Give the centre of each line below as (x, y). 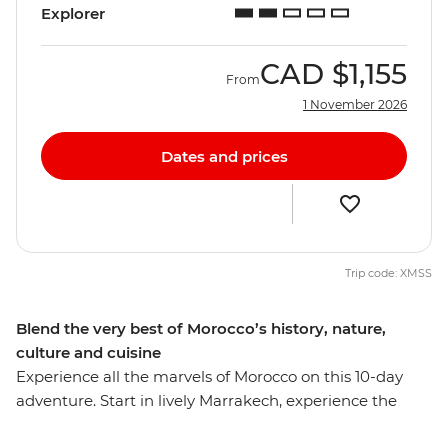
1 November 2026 (355, 105)
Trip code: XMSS (388, 273)
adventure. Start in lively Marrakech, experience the (206, 401)
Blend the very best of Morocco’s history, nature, (201, 329)
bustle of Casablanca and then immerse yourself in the (219, 425)
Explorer (73, 14)
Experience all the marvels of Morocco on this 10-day (209, 377)
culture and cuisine (88, 353)
